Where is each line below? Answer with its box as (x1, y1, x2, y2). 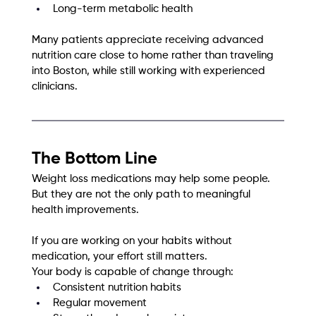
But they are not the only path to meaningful (31, 189, 253, 200)
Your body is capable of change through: (31, 267, 233, 278)
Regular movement (52, 298, 147, 309)
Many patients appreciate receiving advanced (31, 35, 267, 46)
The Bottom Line (31, 150, 157, 168)
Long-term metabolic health (52, 4, 193, 15)
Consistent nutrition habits (52, 282, 181, 293)
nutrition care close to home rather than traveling (31, 50, 276, 61)
